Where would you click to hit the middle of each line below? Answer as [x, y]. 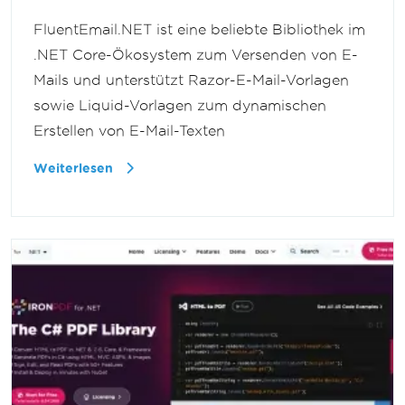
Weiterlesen [75, 169]
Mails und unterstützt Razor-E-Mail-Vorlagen [191, 80]
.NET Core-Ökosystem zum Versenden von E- [196, 55]
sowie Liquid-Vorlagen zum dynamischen [180, 106]
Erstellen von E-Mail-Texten [129, 131]
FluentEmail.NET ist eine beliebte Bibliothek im [199, 30]
